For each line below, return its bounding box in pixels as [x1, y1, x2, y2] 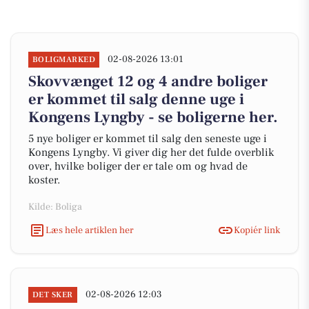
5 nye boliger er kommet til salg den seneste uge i [28, 132, 267, 146]
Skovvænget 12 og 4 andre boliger [28, 72, 268, 91]
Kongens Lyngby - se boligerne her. [28, 108, 278, 127]
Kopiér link [234, 223, 280, 237]
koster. [28, 173, 60, 187]
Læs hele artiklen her [46, 223, 134, 237]
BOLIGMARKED [32, 54, 96, 65]
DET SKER [32, 290, 73, 300]
